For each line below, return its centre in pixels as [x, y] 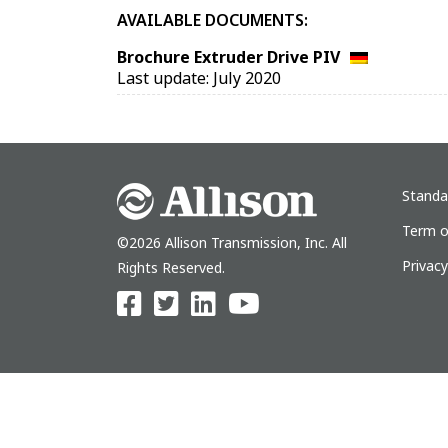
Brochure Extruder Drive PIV [228, 56]
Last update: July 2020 [199, 77]
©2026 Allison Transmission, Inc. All [232, 242]
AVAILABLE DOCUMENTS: [212, 19]
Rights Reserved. [171, 267]
